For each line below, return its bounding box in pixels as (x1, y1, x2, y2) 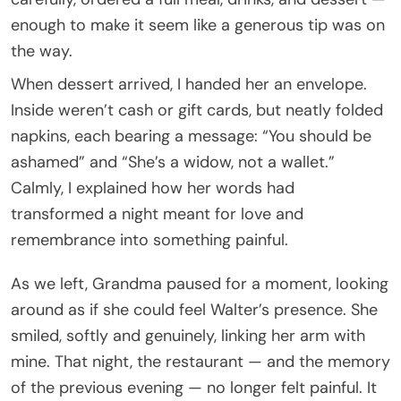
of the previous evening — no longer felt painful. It (11, 376, 377, 398)
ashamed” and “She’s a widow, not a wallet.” (11, 150, 335, 173)
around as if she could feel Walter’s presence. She (11, 298, 378, 320)
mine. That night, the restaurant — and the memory (11, 350, 390, 372)
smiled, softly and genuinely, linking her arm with (11, 324, 365, 346)
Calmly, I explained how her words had (11, 176, 294, 199)
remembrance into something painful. (11, 228, 288, 251)
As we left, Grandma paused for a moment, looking (11, 272, 388, 294)
